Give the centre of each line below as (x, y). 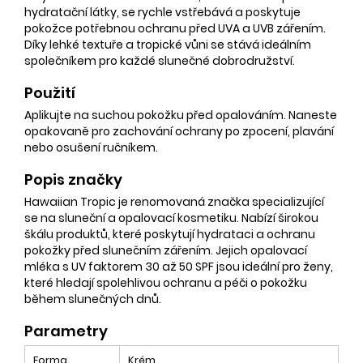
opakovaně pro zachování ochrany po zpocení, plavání (179, 131)
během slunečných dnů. (93, 299)
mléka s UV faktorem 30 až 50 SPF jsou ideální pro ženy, (179, 266)
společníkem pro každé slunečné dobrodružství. (160, 60)
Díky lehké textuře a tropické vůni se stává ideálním (168, 44)
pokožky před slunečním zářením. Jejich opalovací (166, 250)
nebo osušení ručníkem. (91, 147)
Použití (50, 92)
